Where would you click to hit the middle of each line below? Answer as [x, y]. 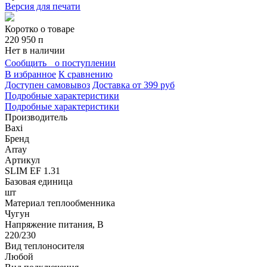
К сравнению [86, 74]
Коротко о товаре [40, 29]
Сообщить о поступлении [60, 63]
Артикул [22, 160]
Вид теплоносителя [44, 246]
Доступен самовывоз [47, 85]
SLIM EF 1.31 [32, 170]
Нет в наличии [35, 50]
